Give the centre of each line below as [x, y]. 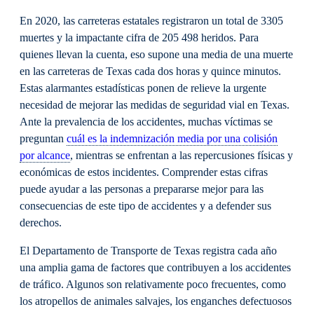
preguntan [43, 138]
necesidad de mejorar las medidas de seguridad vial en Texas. [155, 105]
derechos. [41, 223]
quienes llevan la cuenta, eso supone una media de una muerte [156, 54]
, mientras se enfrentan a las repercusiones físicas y [182, 155]
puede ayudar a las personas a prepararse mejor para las [142, 189]
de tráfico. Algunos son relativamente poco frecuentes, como [153, 284]
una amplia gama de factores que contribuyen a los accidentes [155, 267]
